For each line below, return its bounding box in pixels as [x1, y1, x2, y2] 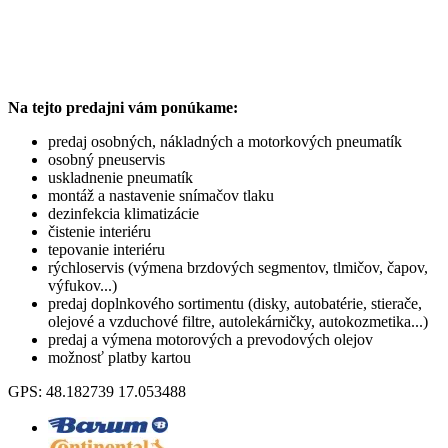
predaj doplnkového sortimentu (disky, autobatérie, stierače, [48, 294, 422, 312]
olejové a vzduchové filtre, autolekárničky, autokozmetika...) [48, 312, 428, 330]
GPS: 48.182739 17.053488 [8, 382, 186, 400]
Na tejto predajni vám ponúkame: [8, 98, 238, 116]
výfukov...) [48, 276, 117, 294]
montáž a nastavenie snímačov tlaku [48, 186, 274, 204]
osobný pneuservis [48, 150, 165, 168]
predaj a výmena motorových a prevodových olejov [48, 330, 373, 348]
